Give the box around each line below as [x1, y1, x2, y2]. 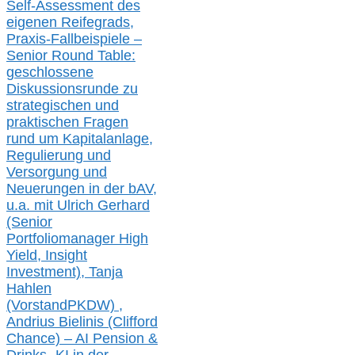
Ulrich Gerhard [53, 197, 150, 214]
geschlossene [6, 64, 94, 81]
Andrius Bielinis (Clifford [6, 314, 158, 330]
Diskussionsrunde [6, 81, 123, 97]
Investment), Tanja [6, 264, 123, 281]
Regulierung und [6, 147, 111, 164]
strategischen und [6, 97, 119, 114]
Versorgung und [6, 164, 107, 181]
